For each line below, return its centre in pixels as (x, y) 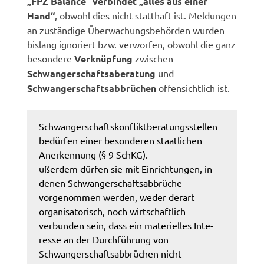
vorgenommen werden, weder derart (117, 197)
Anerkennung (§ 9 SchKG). (94, 154)
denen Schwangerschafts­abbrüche (111, 182)
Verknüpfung (104, 58)
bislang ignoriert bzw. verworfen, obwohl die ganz (132, 44)
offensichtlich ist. (193, 88)
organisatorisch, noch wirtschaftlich (113, 211)
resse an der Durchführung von (104, 239)
